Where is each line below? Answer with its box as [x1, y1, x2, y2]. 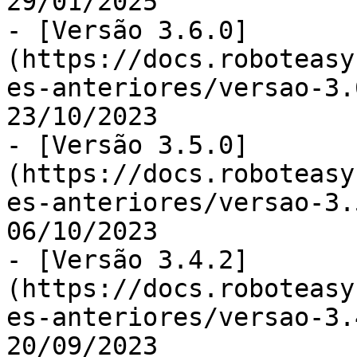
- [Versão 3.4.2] [6, 245, 249, 274]
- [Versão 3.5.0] [6, 131, 249, 159]
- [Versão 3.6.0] [6, 16, 249, 45]
